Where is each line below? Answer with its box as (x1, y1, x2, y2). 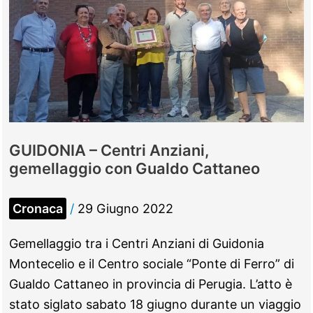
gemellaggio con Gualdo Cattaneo (9, 159, 260, 178)
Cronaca (13, 201, 63, 217)
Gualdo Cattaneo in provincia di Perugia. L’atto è (9, 276, 292, 291)
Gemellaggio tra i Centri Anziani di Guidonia (9, 235, 264, 251)
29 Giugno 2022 (78, 201, 173, 217)
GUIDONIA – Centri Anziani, (9, 141, 209, 160)
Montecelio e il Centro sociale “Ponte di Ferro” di (9, 256, 294, 271)
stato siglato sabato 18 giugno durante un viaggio (9, 296, 301, 312)
